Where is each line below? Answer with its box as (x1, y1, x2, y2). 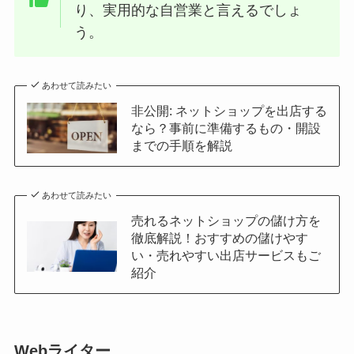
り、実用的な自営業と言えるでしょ (74, 2, 303, 18)
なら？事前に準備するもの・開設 (130, 121, 321, 136)
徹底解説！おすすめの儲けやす (130, 231, 308, 246)
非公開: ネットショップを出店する (130, 104, 327, 119)
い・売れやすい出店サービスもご (130, 248, 321, 263)
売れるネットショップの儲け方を (130, 213, 321, 228)
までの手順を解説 (130, 138, 232, 153)
